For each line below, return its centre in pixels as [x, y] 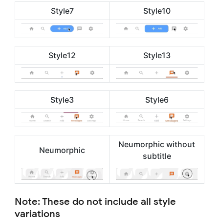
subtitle [157, 156]
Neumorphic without [157, 144]
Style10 [157, 11]
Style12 [62, 55]
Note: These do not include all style [95, 201]
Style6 [157, 99]
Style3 [62, 99]
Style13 [157, 55]
